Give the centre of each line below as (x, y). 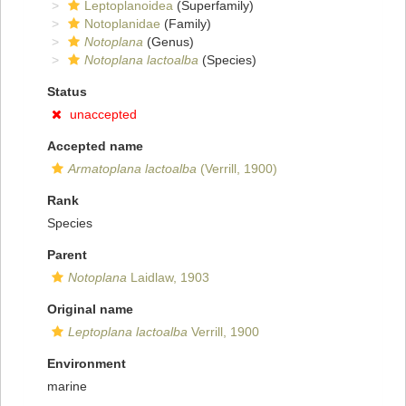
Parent (67, 255)
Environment (87, 364)
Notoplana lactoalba (141, 60)
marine (67, 387)
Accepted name (95, 146)
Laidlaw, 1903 (168, 278)
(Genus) (169, 42)
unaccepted (103, 115)
